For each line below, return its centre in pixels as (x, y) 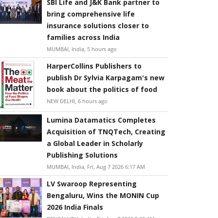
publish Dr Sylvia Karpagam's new (106, 78)
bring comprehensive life (91, 14)
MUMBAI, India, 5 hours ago (82, 49)
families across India (83, 37)
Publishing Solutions (82, 155)
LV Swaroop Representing (92, 184)
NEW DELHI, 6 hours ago (77, 101)
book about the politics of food (102, 89)
